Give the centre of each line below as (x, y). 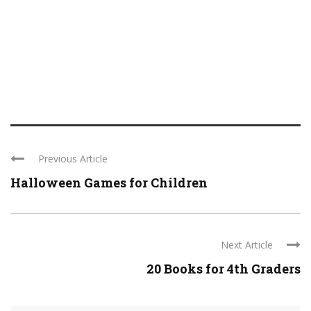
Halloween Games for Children (109, 183)
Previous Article (73, 159)
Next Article (247, 245)
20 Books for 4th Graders (224, 269)
